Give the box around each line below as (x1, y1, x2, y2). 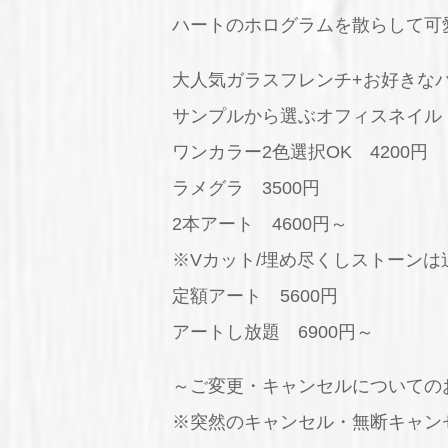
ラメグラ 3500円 (172, 177, 320, 198)
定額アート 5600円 (172, 285, 338, 306)
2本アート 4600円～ (172, 213, 348, 234)
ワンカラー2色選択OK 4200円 (172, 141, 428, 162)
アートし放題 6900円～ (172, 321, 374, 342)
